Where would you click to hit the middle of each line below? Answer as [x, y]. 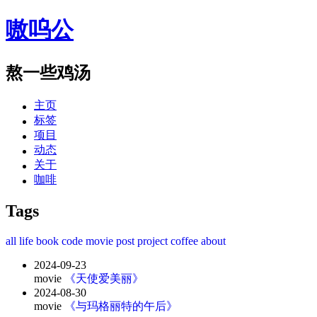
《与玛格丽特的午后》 [121, 306]
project [154, 241]
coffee [186, 241]
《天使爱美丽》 [104, 278]
